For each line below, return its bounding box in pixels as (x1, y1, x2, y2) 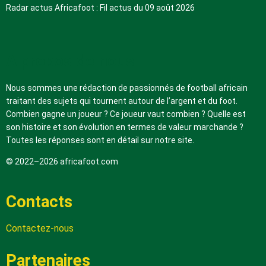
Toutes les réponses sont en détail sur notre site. (6, 135, 194, 145)
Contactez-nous (6, 222, 74, 234)
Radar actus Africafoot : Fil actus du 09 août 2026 (6, 2, 195, 12)
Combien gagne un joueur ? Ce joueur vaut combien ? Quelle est (6, 109, 246, 119)
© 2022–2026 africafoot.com (6, 156, 118, 166)
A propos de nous (6, 51, 134, 71)
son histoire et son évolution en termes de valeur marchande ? (6, 122, 243, 132)
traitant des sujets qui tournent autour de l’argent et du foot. (6, 96, 237, 106)
